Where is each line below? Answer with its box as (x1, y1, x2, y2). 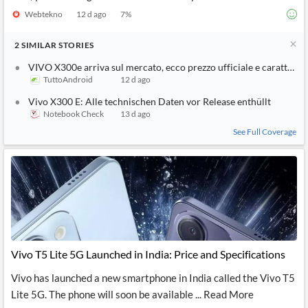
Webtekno (25, 8, 63, 19)
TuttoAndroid (43, 74, 93, 85)
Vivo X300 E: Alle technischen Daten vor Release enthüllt (28, 96, 271, 107)
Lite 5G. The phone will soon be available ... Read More (11, 288, 254, 300)
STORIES (58, 40, 94, 50)
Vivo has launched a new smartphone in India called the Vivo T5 (11, 272, 295, 284)
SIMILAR (19, 40, 58, 50)
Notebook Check (43, 109, 104, 119)
